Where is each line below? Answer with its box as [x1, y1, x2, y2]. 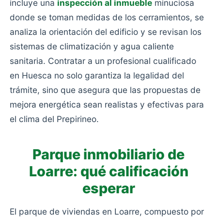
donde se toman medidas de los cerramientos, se [10, 12, 204, 22]
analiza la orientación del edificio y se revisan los [10, 27, 201, 37]
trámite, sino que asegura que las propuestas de [10, 85, 201, 95]
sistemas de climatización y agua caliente [10, 41, 174, 51]
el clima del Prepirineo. [10, 114, 99, 124]
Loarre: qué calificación [29, 163, 188, 180]
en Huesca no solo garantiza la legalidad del [10, 70, 184, 80]
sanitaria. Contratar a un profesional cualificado [10, 56, 196, 66]
